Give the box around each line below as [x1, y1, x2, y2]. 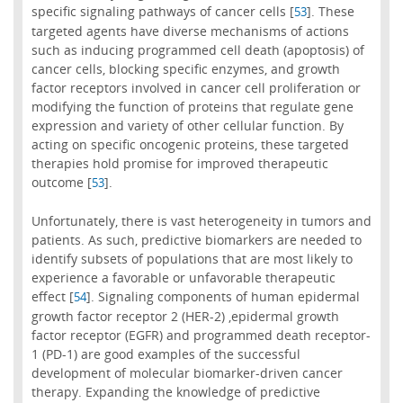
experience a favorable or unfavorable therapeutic [31, 269, 336, 287]
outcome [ [31, 174, 92, 192]
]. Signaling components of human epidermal [85, 288, 360, 306]
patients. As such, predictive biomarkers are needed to [31, 231, 362, 249]
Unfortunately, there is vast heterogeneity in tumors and [31, 212, 372, 230]
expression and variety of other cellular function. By [31, 117, 344, 135]
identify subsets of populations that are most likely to [31, 250, 353, 268]
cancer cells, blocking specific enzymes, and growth [31, 60, 340, 78]
